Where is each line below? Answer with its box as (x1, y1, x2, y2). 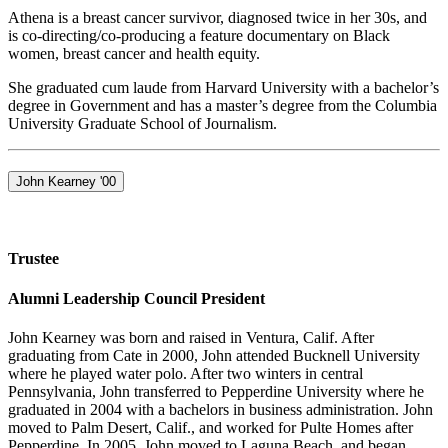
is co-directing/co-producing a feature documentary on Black (8, 26, 390, 44)
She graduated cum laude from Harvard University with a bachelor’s (8, 78, 439, 96)
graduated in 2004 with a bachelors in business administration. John (8, 400, 433, 418)
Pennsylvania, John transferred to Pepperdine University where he (8, 382, 424, 400)
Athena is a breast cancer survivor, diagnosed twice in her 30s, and (8, 8, 427, 26)
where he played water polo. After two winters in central (8, 364, 363, 382)
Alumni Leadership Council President (8, 289, 265, 307)
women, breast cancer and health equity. (8, 44, 260, 62)
